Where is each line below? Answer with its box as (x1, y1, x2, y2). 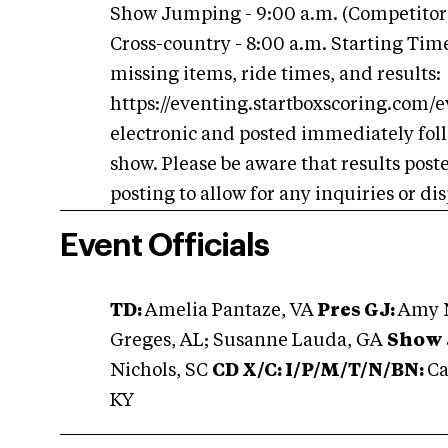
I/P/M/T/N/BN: (282, 362, 427, 380)
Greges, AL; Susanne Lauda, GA (110, 332, 387, 350)
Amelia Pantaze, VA (145, 302, 314, 320)
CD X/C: (212, 362, 282, 380)
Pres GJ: (314, 302, 398, 320)
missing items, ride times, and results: (110, 66, 441, 84)
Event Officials (60, 230, 269, 262)
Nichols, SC (110, 362, 212, 380)
